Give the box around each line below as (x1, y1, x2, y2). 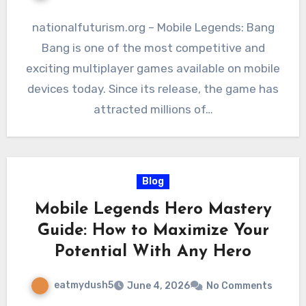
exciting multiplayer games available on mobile (26, 61, 280, 75)
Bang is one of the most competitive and (41, 40, 265, 55)
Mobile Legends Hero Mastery (34, 201, 272, 218)
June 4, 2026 (127, 279, 190, 292)
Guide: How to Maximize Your (37, 222, 269, 239)
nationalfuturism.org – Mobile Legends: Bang (31, 20, 275, 34)
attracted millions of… (93, 102, 213, 116)
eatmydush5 (54, 279, 113, 291)
